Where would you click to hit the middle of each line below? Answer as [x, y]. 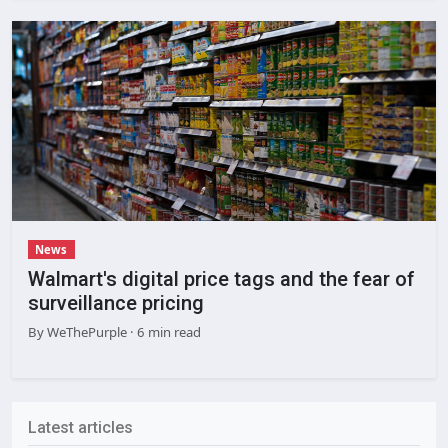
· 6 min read [164, 332]
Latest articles [80, 428]
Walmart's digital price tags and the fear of [221, 279]
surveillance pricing [116, 303]
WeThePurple [85, 332]
